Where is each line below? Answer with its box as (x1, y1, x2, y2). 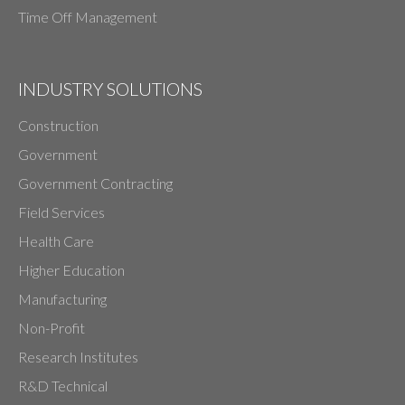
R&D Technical (18, 377, 108, 395)
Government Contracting (18, 174, 173, 193)
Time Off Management (18, 8, 157, 26)
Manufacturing (18, 290, 107, 308)
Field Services (18, 203, 105, 221)
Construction (18, 117, 99, 135)
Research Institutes (18, 348, 138, 366)
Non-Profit (18, 319, 85, 337)
